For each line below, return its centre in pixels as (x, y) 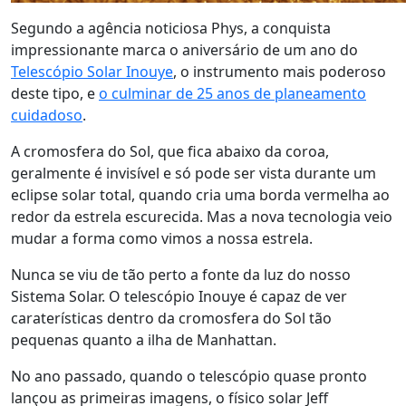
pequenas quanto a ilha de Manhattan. (144, 340)
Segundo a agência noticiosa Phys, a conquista (171, 28)
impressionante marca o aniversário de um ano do (184, 50)
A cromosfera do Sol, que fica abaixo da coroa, (170, 151)
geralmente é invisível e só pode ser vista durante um (193, 173)
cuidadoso (47, 115)
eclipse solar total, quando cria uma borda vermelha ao (200, 195)
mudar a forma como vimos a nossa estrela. (162, 238)
